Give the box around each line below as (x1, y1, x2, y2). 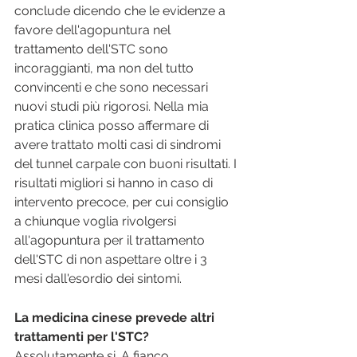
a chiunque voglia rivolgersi (14, 214, 179, 229)
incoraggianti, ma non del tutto (14, 61, 197, 76)
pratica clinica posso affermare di (14, 118, 212, 134)
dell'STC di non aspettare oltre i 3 (14, 252, 210, 268)
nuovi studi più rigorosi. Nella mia (14, 99, 212, 115)
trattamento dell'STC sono (14, 41, 171, 57)
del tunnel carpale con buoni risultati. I (14, 156, 240, 172)
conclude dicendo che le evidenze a (14, 3, 229, 19)
